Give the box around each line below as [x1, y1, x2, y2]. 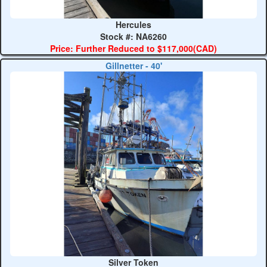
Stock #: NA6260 [100, 30, 167, 42]
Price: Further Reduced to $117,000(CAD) [50, 42, 217, 54]
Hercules [116, 18, 151, 30]
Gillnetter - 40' [105, 59, 162, 72]
